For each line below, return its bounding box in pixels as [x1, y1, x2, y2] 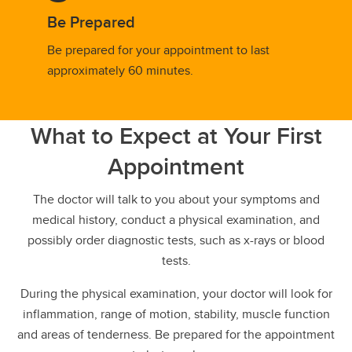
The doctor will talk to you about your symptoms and [32, 190, 320, 208]
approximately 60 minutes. [47, 61, 193, 79]
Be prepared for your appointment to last [47, 41, 269, 59]
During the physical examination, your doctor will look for [20, 284, 332, 302]
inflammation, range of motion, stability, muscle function [22, 305, 330, 323]
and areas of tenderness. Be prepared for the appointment [17, 325, 335, 343]
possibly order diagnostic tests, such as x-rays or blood [27, 231, 324, 249]
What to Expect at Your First [30, 119, 322, 152]
